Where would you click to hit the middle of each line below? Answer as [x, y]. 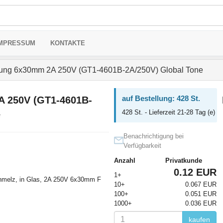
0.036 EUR [201, 203]
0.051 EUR [201, 194]
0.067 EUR [201, 184]
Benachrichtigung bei [153, 136]
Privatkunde [183, 161]
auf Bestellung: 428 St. [161, 98]
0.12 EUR [195, 172]
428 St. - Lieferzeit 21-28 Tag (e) [168, 112]
